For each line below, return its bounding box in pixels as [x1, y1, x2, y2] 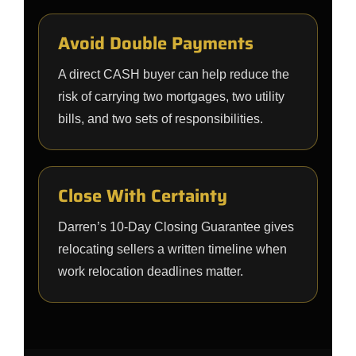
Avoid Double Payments [58, 29, 253, 57]
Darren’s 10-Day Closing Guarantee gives [58, 220, 294, 234]
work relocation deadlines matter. [58, 265, 243, 278]
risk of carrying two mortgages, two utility [58, 90, 284, 103]
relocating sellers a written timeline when [58, 242, 287, 256]
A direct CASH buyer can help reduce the [58, 68, 289, 81]
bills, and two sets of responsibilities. [58, 112, 263, 126]
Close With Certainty [58, 182, 227, 210]
